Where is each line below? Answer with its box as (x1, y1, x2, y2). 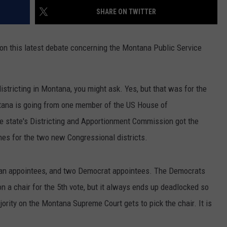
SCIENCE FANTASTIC (8, 68, 69, 76)
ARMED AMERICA (8, 43, 59, 51)
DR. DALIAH (8, 17, 43, 25)
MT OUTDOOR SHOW (8, 93, 70, 101)
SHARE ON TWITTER (96, 7, 156, 16)
